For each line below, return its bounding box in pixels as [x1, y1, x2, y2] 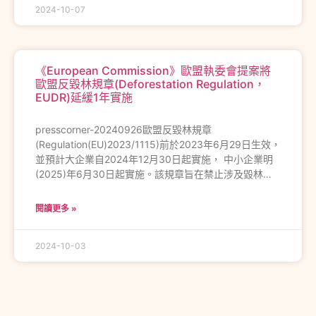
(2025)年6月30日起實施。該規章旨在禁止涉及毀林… [35, 167, 272, 180]
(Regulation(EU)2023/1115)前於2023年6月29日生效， [35, 138, 281, 150]
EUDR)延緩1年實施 [35, 90, 133, 104]
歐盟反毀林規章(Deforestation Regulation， [35, 76, 265, 91]
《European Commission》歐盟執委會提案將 [35, 63, 271, 78]
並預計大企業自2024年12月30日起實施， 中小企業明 [35, 152, 273, 165]
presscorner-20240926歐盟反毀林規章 [35, 123, 212, 135]
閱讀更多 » [35, 202, 77, 214]
